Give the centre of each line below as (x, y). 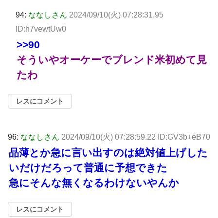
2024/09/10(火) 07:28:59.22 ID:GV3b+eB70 (136, 137)
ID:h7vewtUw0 (41, 29)
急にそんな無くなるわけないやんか (94, 182)
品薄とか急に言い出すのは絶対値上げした (108, 152)
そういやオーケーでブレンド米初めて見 (112, 59)
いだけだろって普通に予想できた (88, 167)
